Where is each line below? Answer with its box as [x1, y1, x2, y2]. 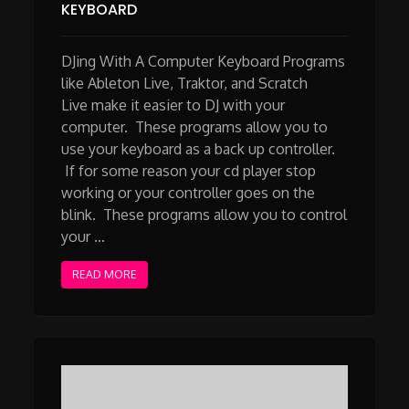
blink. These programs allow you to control [61, 204, 348, 224]
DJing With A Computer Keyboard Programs [61, 51, 346, 70]
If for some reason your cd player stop [61, 161, 317, 180]
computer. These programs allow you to [61, 117, 329, 136]
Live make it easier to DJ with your [61, 95, 286, 114]
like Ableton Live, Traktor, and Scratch [61, 73, 309, 92]
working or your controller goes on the [61, 183, 316, 202]
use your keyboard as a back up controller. [61, 139, 336, 158]
